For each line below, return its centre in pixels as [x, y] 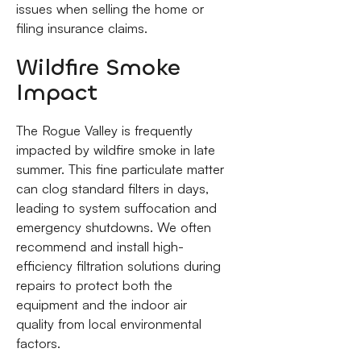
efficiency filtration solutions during [118, 266]
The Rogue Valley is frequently [104, 130]
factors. [38, 343]
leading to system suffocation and [116, 207]
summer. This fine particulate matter [120, 169]
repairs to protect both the [94, 285]
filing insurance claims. [81, 29]
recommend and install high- [100, 246]
